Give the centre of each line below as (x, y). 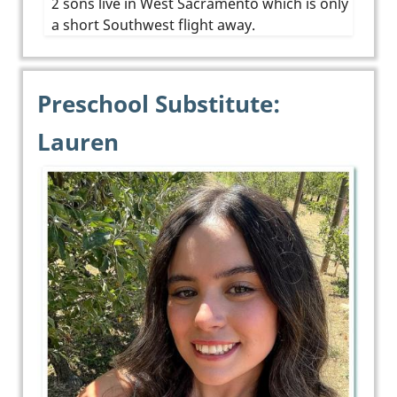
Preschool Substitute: (159, 104)
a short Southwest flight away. (157, 24)
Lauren (78, 142)
